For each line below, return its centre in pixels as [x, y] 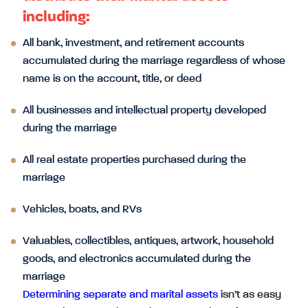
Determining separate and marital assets [120, 295]
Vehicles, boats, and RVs [82, 210]
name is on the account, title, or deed [112, 79]
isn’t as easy [250, 295]
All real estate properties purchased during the [134, 160]
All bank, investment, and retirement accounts [133, 43]
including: [56, 17]
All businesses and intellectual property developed [144, 111]
